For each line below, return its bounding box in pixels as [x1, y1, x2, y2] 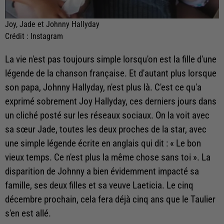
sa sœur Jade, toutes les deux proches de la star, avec [5, 123, 206, 135]
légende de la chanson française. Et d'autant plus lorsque [5, 67, 216, 79]
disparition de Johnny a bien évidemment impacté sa [5, 165, 199, 177]
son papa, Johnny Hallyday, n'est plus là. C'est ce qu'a [5, 81, 201, 93]
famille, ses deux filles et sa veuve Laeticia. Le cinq [5, 179, 193, 191]
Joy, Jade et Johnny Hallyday [5, 19, 99, 29]
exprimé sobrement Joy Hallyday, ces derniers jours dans [5, 95, 216, 107]
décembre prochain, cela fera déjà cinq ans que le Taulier [5, 193, 215, 205]
